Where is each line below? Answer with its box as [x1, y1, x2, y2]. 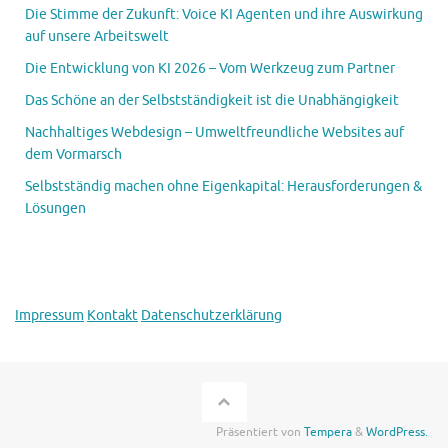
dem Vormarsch [25, 146, 122, 164]
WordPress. [366, 424, 428, 441]
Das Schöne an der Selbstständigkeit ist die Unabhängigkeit [25, 92, 399, 110]
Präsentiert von [216, 424, 304, 441]
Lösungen [25, 200, 86, 218]
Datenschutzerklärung [141, 307, 282, 325]
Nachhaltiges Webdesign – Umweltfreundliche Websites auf [25, 124, 404, 142]
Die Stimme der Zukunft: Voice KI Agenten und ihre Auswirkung [25, 6, 423, 24]
